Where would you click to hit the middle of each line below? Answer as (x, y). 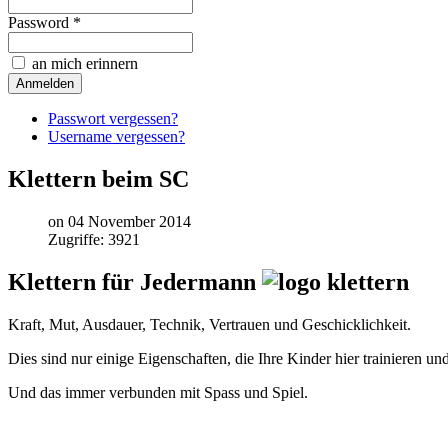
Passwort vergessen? (113, 119)
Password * (44, 23)
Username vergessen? (116, 137)
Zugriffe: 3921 (94, 240)
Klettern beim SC (98, 179)
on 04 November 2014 (119, 222)
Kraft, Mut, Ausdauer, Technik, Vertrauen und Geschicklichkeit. (215, 324)
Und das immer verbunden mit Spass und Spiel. (158, 392)
